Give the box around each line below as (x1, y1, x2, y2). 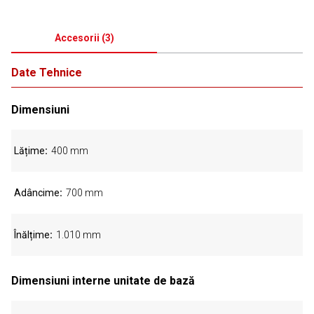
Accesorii (54, 32, 100, 43)
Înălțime (14, 229, 50, 240)
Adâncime (14, 187, 60, 198)
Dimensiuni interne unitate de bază (11, 274, 195, 287)
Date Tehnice (11, 66, 82, 79)
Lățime (14, 145, 45, 156)
